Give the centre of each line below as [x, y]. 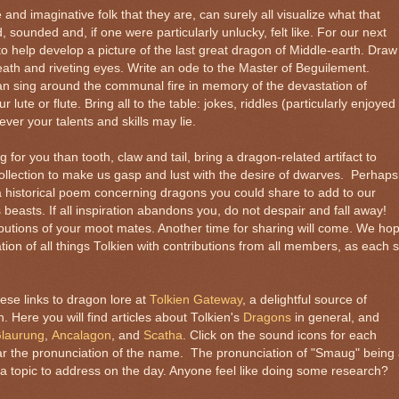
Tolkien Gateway [196, 299]
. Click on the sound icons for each [280, 335]
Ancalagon [81, 335]
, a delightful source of [305, 299]
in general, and [335, 317]
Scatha [163, 335]
